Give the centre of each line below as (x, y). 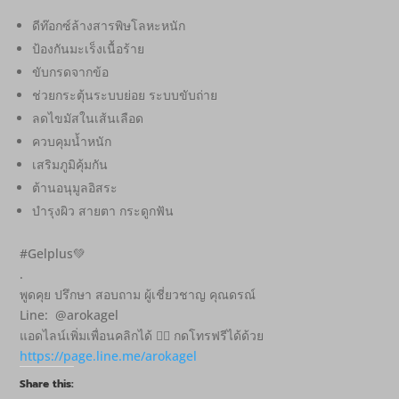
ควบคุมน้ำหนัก (72, 142)
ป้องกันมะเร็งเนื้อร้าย (89, 49)
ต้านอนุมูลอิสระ (75, 188)
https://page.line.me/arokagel (109, 356)
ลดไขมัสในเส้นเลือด (88, 118)
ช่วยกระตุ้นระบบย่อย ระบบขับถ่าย (125, 95)
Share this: (47, 384)
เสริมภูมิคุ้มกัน (70, 165)
